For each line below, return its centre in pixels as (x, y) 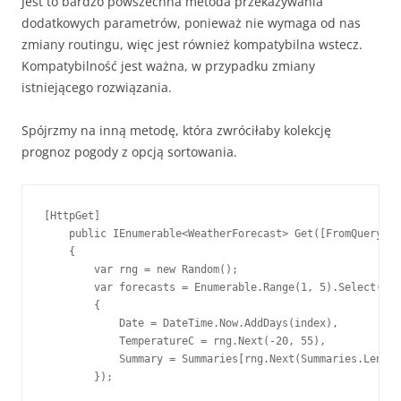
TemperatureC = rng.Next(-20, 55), (185, 341)
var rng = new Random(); (141, 269)
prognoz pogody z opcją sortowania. (129, 152)
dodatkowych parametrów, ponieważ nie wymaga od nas (191, 23)
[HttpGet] (72, 216)
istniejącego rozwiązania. (97, 87)
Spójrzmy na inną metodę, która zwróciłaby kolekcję (176, 130)
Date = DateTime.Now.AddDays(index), (191, 323)
